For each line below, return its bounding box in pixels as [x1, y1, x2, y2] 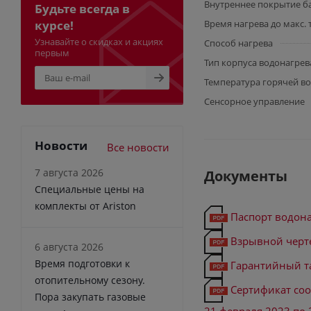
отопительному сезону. [35, 273, 145, 287]
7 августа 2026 [35, 165, 103, 179]
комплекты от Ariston [35, 199, 136, 212]
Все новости [107, 140, 169, 154]
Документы [204, 167, 287, 185]
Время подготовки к [35, 256, 130, 270]
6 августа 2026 [35, 239, 103, 253]
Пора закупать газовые [35, 289, 146, 303]
